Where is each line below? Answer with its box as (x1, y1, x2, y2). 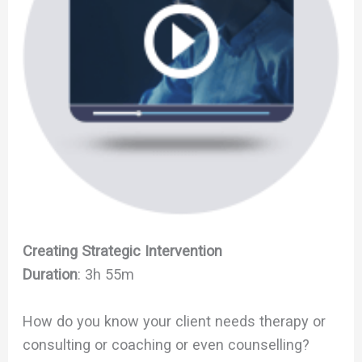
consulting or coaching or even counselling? (23, 335, 310, 353)
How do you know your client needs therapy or (23, 312, 326, 330)
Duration (23, 265, 78, 283)
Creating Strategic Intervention (23, 242, 223, 259)
